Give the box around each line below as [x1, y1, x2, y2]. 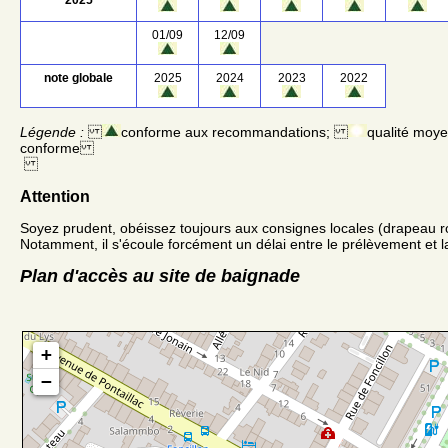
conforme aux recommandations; [121, 123, 348, 140]
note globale [44, 70, 113, 85]
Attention [20, 187, 90, 205]
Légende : [20, 123, 84, 140]
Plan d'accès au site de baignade [20, 265, 300, 286]
